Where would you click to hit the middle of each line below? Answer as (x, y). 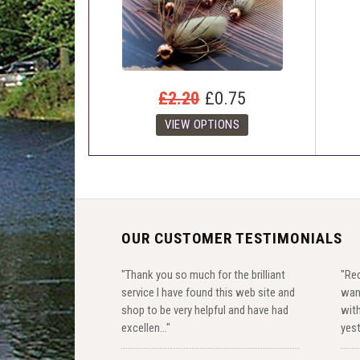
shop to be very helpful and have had (205, 311)
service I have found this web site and (208, 293)
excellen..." (145, 328)
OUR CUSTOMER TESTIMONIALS (231, 239)
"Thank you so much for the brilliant (203, 275)
